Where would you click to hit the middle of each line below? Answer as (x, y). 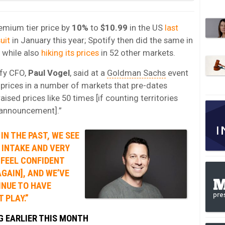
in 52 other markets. (137, 53)
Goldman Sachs (136, 73)
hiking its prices (70, 53)
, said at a (88, 73)
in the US (145, 28)
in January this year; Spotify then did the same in (101, 40)
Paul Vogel (49, 73)
